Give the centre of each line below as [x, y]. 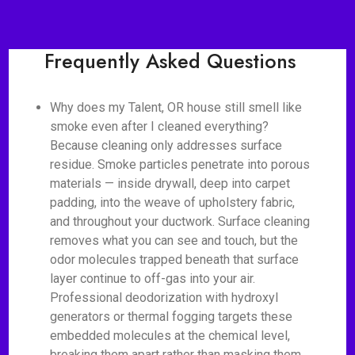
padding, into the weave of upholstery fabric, [173, 202]
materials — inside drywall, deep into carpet [170, 183]
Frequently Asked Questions [170, 61]
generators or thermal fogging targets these [172, 317]
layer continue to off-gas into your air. [153, 279]
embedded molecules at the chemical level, [170, 336]
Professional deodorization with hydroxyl [164, 298]
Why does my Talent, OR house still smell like [176, 107]
